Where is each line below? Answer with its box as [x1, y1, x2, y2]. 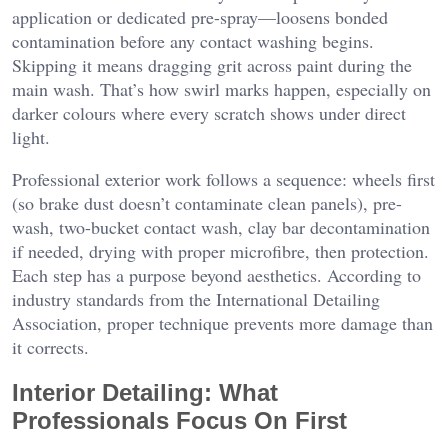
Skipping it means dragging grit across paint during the [12, 53, 412, 78]
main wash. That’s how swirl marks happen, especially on [12, 77, 431, 102]
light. [12, 125, 50, 150]
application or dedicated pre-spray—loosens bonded [12, 5, 388, 30]
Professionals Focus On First [12, 406, 347, 434]
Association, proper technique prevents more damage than [12, 311, 433, 336]
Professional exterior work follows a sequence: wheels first [12, 167, 435, 192]
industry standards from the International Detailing [12, 287, 380, 312]
